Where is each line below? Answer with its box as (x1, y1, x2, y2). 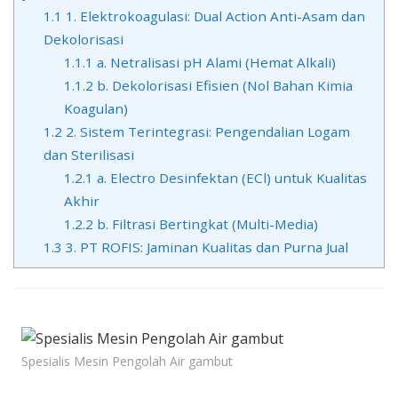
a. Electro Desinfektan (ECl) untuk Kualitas (92, 169, 367, 187)
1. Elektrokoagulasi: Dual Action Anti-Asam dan (61, 7, 365, 25)
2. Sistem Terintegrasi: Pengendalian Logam (61, 123, 350, 140)
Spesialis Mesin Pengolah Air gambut (21, 353, 233, 370)
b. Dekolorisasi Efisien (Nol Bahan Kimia (92, 76, 353, 94)
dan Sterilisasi (43, 146, 134, 163)
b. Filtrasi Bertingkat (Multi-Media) (92, 215, 318, 233)
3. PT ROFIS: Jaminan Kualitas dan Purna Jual (61, 238, 348, 256)
